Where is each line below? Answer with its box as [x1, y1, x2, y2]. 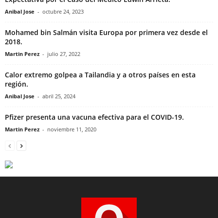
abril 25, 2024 [42, 92, 75, 100]
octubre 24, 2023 [42, 7, 84, 15]
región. [5, 79, 28, 89]
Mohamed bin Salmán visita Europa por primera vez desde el [5, 27, 208, 37]
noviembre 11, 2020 [47, 125, 96, 133]
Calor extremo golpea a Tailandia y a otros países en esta [5, 70, 196, 79]
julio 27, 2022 [47, 50, 80, 57]
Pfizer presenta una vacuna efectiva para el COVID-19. [5, 112, 184, 122]
